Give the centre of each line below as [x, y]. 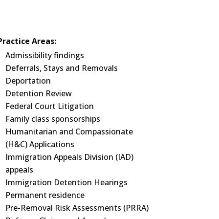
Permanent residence [45, 195]
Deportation [28, 80]
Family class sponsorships [53, 119]
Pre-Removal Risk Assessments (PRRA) [77, 208]
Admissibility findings [44, 55]
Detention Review [38, 93]
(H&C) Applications [40, 144]
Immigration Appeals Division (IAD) [69, 157]
